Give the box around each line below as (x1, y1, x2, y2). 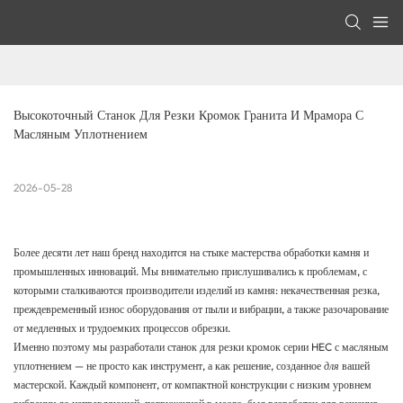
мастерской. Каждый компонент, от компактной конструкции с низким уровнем (13, 378, 372, 392)
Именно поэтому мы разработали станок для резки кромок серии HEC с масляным (13, 340, 389, 354)
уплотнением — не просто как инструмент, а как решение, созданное (13, 359, 324, 373)
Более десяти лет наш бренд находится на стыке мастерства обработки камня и (13, 246, 369, 260)
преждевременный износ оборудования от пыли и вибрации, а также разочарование (13, 302, 389, 317)
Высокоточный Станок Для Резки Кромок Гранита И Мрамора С (13, 107, 363, 124)
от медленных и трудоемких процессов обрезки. (13, 321, 230, 336)
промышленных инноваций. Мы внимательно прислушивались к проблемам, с (13, 264, 367, 279)
